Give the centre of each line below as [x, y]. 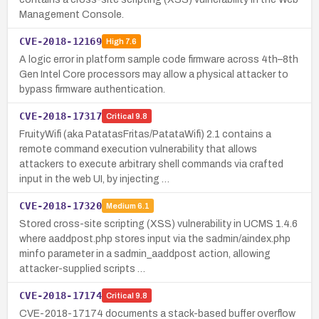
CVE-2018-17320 [61, 205]
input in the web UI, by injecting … [94, 179]
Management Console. [72, 14]
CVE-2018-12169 [61, 41]
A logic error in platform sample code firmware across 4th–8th [159, 59]
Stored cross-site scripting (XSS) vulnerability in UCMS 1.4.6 [158, 224]
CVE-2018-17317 [61, 116]
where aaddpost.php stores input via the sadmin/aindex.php [155, 239]
